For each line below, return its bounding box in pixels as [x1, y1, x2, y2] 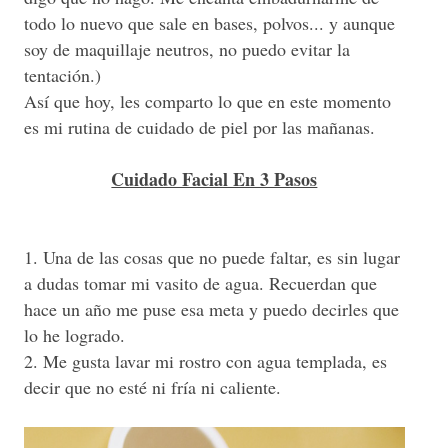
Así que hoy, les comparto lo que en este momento [24, 88, 391, 113]
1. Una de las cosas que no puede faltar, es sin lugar [24, 244, 400, 269]
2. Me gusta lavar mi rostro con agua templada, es [24, 348, 387, 373]
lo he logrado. [24, 322, 125, 347]
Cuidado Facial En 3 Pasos [111, 165, 318, 192]
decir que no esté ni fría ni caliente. [24, 374, 287, 399]
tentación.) [24, 62, 101, 87]
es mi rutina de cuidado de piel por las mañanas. [24, 114, 375, 139]
